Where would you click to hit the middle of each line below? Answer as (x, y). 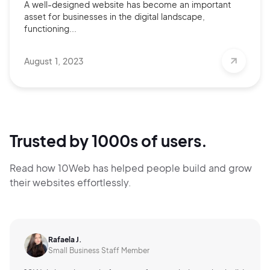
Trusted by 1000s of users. (108, 141)
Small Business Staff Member (99, 251)
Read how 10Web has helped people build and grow (131, 168)
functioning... (50, 29)
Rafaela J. (65, 240)
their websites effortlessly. (71, 183)
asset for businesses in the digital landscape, (115, 17)
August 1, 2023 (54, 61)
